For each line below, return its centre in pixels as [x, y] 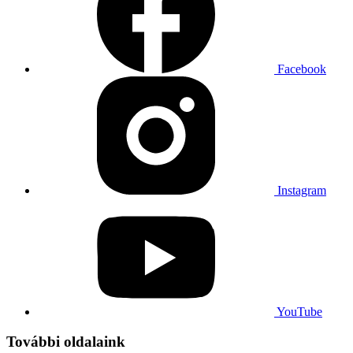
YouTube [299, 311]
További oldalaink [66, 342]
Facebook [302, 69]
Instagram [302, 190]
